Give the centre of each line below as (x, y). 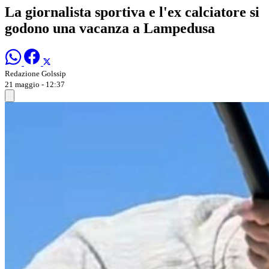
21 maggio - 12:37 (35, 84)
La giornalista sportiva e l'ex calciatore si (132, 12)
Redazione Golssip (35, 73)
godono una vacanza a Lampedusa (110, 28)
